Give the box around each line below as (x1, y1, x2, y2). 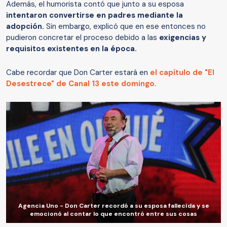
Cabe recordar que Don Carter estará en (6, 67, 150, 78)
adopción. (6, 21, 44, 32)
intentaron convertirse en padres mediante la (6, 10, 183, 21)
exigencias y (159, 32, 206, 43)
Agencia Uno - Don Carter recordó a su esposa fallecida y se (18, 201, 209, 210)
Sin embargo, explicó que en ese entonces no (44, 21, 206, 32)
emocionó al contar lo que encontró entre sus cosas (30, 209, 197, 218)
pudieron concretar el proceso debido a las (6, 32, 159, 43)
